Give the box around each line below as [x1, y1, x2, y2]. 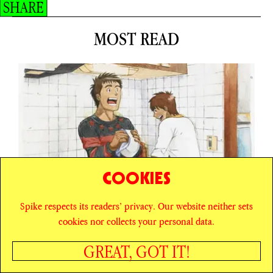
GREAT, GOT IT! [83, 239, 190, 263]
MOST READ [94, 27, 179, 51]
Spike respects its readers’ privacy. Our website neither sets [20, 199, 253, 213]
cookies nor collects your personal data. [58, 214, 214, 228]
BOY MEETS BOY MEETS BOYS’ [18, 249, 247, 271]
